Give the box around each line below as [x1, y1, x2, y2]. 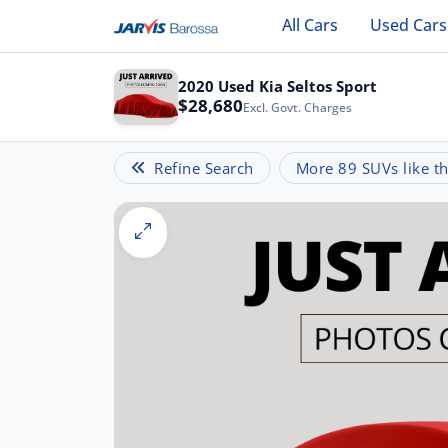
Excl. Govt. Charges [243, 100, 352, 116]
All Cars [282, 14, 339, 37]
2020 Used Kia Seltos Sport [178, 76, 377, 97]
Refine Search [154, 157, 254, 178]
